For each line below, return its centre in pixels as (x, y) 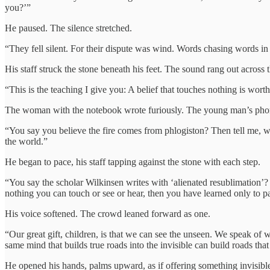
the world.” (26, 141)
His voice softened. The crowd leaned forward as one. (108, 213)
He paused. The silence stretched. (68, 28)
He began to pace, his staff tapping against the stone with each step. (133, 162)
